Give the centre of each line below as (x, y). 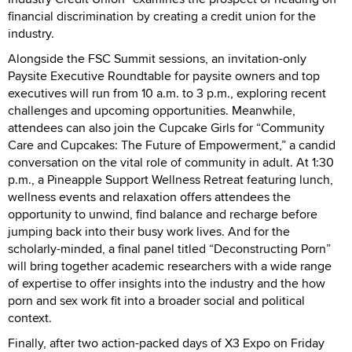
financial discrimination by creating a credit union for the (162, 16)
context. (33, 317)
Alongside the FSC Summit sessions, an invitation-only (157, 58)
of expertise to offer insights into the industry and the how (167, 283)
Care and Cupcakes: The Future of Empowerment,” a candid (172, 145)
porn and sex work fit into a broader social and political (156, 300)
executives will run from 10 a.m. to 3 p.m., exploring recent (167, 93)
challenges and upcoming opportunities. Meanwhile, (152, 110)
